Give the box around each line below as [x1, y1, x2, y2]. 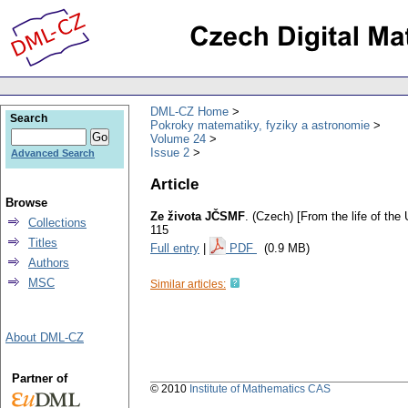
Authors [28, 256, 69, 270]
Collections [28, 216, 87, 229]
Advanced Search [11, 148, 95, 158]
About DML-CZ [5, 331, 84, 344]
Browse [5, 196, 47, 209]
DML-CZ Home [150, 104, 229, 118]
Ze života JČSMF [150, 209, 245, 224]
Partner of [11, 372, 67, 385]
